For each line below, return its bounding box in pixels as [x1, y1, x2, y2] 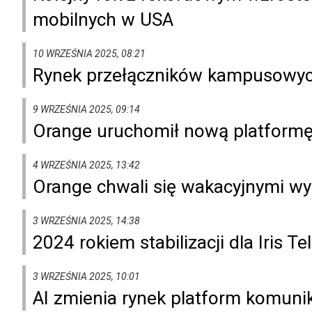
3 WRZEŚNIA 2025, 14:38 [33, 214, 140, 226]
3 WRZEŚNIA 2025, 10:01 [33, 270, 140, 282]
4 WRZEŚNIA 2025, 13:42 [33, 159, 140, 171]
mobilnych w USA [33, 8, 173, 30]
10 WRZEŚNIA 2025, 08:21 [33, 47, 146, 59]
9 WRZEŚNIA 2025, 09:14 [33, 103, 140, 115]
